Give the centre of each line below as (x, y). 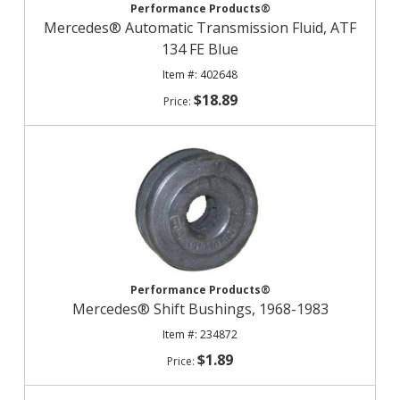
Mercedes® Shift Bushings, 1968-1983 (200, 309)
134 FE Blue (200, 49)
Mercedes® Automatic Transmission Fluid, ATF (200, 28)
